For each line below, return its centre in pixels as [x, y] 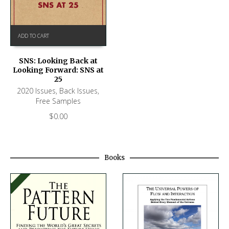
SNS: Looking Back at [58, 61]
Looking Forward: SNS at [58, 70]
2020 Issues [37, 91]
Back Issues [79, 91]
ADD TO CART [33, 36]
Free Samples [58, 101]
